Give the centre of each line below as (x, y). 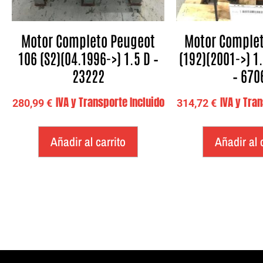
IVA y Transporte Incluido (110, 102)
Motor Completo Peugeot (88, 40)
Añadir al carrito (88, 142)
